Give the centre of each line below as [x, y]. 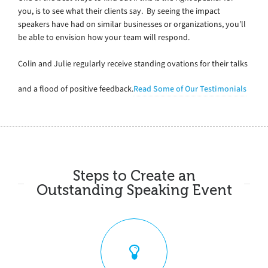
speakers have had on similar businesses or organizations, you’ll [132, 24]
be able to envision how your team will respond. [104, 37]
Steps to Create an [134, 176]
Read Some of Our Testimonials [190, 89]
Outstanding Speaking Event [134, 190]
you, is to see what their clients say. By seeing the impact [119, 11]
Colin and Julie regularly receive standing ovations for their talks [133, 63]
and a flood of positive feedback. [76, 89]
